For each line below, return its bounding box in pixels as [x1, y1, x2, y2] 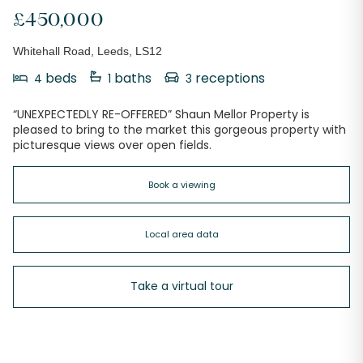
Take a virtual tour [130, 278, 233, 295]
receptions [192, 69, 265, 88]
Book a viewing [147, 177, 216, 191]
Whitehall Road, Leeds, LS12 [13, 45, 162, 58]
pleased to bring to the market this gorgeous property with [13, 122, 346, 139]
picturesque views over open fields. [13, 137, 211, 154]
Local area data [144, 227, 219, 241]
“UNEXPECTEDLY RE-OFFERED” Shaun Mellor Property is [13, 106, 310, 123]
